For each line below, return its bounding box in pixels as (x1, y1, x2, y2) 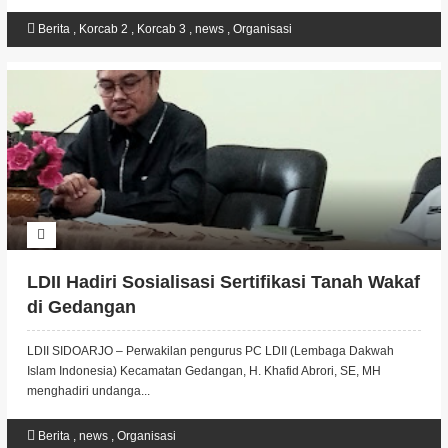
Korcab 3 (136, 22, 189, 36)
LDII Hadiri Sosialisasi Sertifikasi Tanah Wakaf (26, 272, 420, 292)
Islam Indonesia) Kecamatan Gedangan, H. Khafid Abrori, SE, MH (26, 364, 381, 378)
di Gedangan (26, 297, 136, 317)
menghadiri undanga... (26, 384, 150, 398)
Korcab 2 (78, 22, 131, 36)
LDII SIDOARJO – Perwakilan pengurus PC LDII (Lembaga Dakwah (26, 344, 394, 358)
